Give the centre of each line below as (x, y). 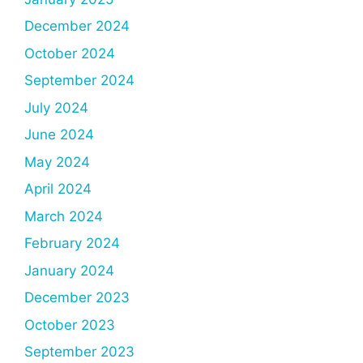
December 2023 (77, 298)
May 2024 (57, 162)
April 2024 (58, 189)
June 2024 (59, 135)
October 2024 (70, 53)
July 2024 (56, 107)
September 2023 (79, 352)
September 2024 (79, 81)
